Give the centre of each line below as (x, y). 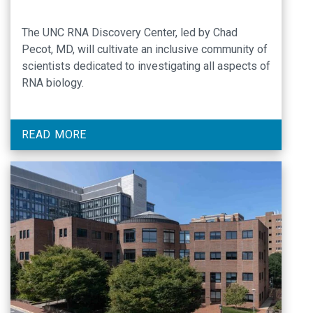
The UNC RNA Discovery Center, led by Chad (130, 32)
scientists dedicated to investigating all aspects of (146, 66)
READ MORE (54, 134)
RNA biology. (53, 82)
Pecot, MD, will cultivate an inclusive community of (145, 49)
